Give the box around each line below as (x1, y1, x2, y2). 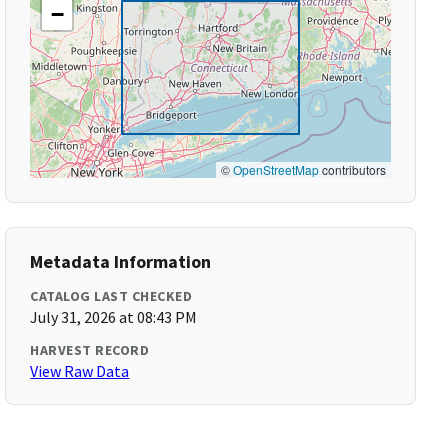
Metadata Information (30, 250, 212, 273)
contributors (318, 161, 386, 178)
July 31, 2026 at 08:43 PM (30, 307, 198, 327)
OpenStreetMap (232, 161, 319, 178)
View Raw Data (30, 361, 130, 381)
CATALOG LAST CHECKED (30, 287, 193, 305)
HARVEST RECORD (30, 341, 150, 359)
